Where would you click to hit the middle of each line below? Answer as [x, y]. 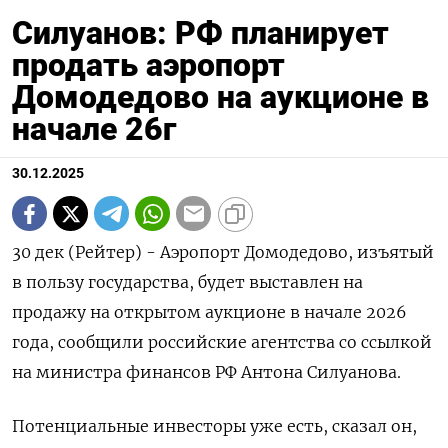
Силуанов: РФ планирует [200, 33]
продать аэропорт [148, 65]
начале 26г [94, 129]
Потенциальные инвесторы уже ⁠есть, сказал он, [214, 426]
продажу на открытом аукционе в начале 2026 [209, 312]
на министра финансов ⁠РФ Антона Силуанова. [206, 372]
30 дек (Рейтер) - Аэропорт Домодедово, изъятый [223, 252]
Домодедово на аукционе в [220, 97]
